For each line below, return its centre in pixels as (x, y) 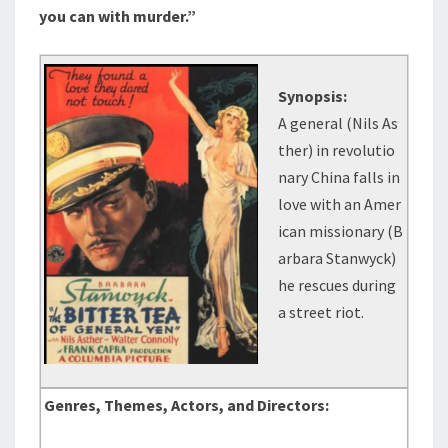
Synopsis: (313, 96)
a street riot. (321, 312)
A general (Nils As (338, 123)
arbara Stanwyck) (337, 258)
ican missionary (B (341, 231)
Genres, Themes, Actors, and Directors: (187, 405)
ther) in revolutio (337, 150)
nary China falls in (339, 177)
